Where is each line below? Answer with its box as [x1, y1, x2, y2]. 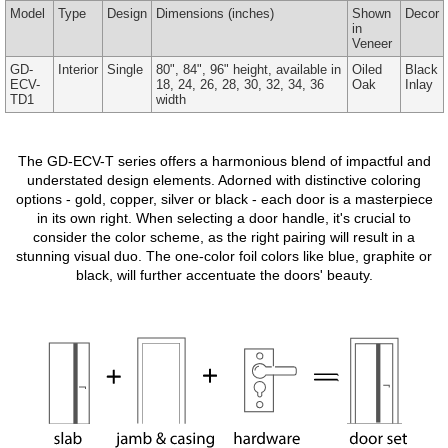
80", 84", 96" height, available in [155, 61, 341, 77]
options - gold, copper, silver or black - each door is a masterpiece [15, 190, 433, 207]
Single [106, 61, 143, 77]
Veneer [351, 35, 392, 51]
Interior [57, 61, 98, 77]
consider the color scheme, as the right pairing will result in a [33, 228, 415, 245]
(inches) [223, 5, 274, 21]
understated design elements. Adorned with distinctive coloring [27, 171, 421, 188]
